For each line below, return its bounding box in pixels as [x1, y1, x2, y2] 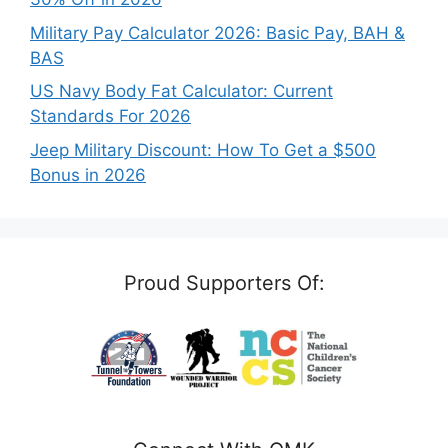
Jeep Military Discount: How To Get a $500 [30, 139, 376, 160]
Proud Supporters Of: [123, 270, 325, 295]
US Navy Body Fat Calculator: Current [30, 81, 333, 102]
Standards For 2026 [30, 106, 191, 127]
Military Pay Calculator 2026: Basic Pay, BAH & [30, 22, 405, 43]
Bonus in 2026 [30, 164, 146, 185]
